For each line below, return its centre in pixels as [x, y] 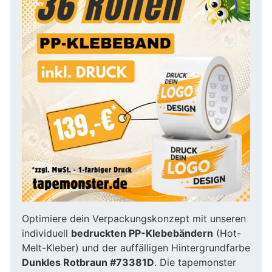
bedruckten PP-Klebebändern [142, 233]
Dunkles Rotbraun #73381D [88, 262]
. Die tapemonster [195, 262]
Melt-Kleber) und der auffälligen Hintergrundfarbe [136, 247]
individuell [46, 233]
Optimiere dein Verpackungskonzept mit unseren [134, 218]
